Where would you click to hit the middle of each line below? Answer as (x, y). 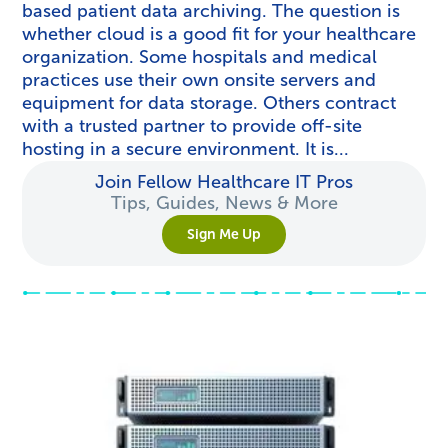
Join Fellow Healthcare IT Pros (224, 182)
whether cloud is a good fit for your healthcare (219, 34)
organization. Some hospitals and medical (200, 57)
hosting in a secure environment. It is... (186, 149)
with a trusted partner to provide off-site (192, 126)
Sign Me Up (224, 234)
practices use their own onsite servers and (199, 80)
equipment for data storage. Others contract (209, 103)
